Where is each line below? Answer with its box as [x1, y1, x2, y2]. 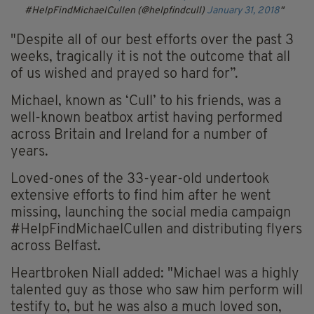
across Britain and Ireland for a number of [11, 128, 268, 143]
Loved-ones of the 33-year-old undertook [11, 172, 269, 187]
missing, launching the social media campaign [11, 206, 291, 221]
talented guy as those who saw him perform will [11, 284, 303, 299]
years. [11, 145, 48, 160]
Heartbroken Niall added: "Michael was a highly [11, 267, 299, 282]
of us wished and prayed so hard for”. [11, 67, 238, 82]
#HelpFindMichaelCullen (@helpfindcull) [25, 6, 207, 17]
